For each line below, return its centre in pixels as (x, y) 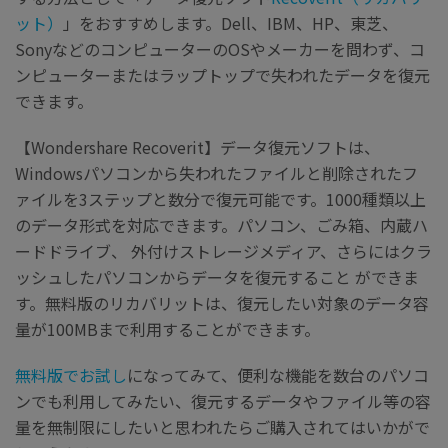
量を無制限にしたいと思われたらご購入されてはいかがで (222, 426)
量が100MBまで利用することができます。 (167, 328)
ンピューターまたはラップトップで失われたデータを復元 (222, 74)
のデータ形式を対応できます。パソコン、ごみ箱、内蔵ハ (221, 224)
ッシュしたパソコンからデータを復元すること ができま (217, 276)
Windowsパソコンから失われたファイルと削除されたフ (216, 172)
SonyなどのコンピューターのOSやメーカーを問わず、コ (220, 48)
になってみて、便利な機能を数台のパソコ (278, 374)
